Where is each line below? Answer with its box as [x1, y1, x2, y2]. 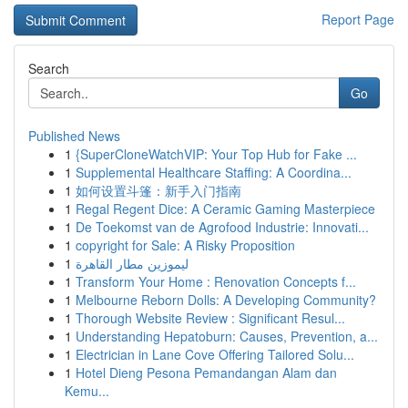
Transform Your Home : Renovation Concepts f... [76, 272, 356, 291]
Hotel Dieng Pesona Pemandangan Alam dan [76, 363, 337, 382]
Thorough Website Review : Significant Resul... [76, 309, 345, 327]
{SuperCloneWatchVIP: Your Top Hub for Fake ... [76, 145, 357, 163]
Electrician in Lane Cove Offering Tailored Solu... [76, 345, 354, 363]
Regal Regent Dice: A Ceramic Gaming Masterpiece [76, 199, 375, 218]
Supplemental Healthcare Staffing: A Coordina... [76, 163, 352, 181]
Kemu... [65, 382, 109, 400]
